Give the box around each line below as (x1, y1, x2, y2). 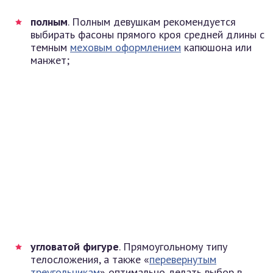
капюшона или (181, 40, 252, 54)
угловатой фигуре (30, 239, 119, 253)
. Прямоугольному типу (119, 239, 227, 253)
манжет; (30, 52, 69, 67)
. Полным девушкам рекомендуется (68, 14, 236, 29)
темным (30, 40, 70, 54)
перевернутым (149, 252, 216, 266)
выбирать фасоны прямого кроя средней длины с (30, 27, 264, 41)
